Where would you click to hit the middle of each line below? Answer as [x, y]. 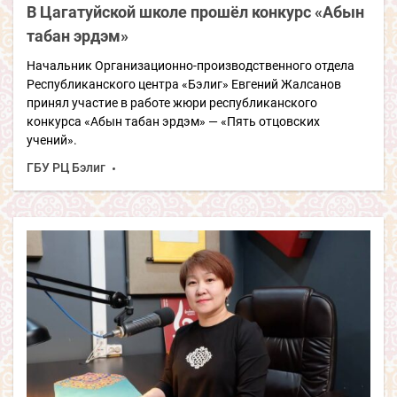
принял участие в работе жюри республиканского [172, 102]
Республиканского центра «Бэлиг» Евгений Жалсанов [184, 84]
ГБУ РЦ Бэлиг [66, 167]
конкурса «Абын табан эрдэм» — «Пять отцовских [173, 121]
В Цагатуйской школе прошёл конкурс [171, 12]
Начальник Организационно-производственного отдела [191, 65]
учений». [52, 140]
